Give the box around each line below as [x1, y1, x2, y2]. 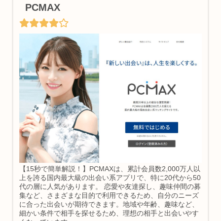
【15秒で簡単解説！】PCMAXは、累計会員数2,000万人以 [19, 165, 200, 173]
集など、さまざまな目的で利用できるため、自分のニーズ [19, 192, 199, 200]
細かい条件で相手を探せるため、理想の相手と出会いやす [19, 210, 199, 218]
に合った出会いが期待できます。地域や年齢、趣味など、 [19, 201, 199, 209]
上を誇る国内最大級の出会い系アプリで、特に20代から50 [19, 174, 201, 182]
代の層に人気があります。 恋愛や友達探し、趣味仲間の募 [19, 183, 201, 191]
